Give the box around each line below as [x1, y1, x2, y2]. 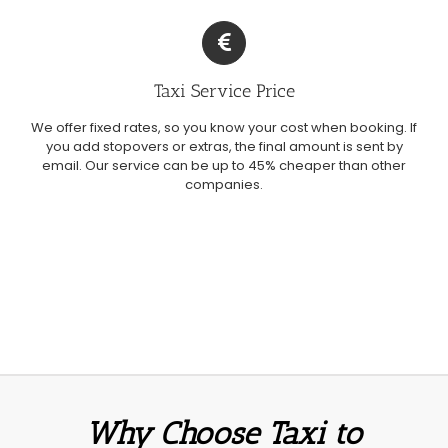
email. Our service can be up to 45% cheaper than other [42, 155, 406, 175]
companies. [185, 174, 263, 194]
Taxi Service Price [153, 79, 295, 102]
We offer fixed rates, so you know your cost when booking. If [31, 117, 417, 137]
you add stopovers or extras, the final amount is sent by [45, 136, 403, 156]
